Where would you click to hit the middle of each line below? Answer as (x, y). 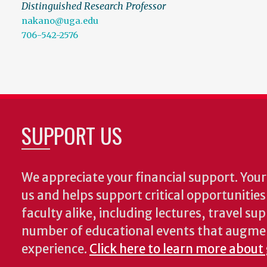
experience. (55, 249)
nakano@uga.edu (60, 21)
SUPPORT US (72, 135)
